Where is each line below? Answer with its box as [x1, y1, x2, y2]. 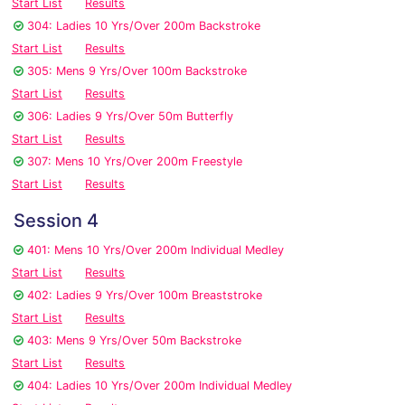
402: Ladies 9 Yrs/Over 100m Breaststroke [27, 288, 262, 303]
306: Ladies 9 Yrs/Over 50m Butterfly [27, 109, 233, 124]
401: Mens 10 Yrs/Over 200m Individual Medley [27, 243, 284, 258]
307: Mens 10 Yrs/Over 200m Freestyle [27, 155, 242, 169]
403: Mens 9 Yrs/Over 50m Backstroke [27, 334, 241, 348]
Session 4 [14, 210, 99, 232]
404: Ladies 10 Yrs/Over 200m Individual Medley [27, 379, 292, 393]
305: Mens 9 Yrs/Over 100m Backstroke [27, 64, 247, 79]
